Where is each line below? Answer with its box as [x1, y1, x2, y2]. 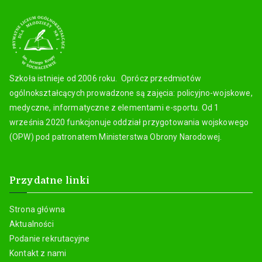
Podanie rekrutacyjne [9, 233, 90, 243]
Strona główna [9, 204, 65, 214]
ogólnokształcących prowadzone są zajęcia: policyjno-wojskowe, [9, 88, 253, 98]
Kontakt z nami [9, 248, 67, 258]
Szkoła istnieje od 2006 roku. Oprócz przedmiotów [9, 73, 201, 83]
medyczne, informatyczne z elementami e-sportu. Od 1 [9, 102, 219, 112]
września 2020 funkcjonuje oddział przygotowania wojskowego [9, 117, 249, 127]
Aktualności [9, 219, 54, 229]
